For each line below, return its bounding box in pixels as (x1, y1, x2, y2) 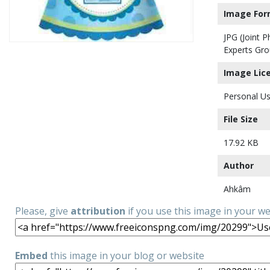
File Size (224, 113, 258, 125)
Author (224, 160, 254, 171)
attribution (71, 204, 125, 218)
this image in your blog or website (48, 249, 204, 262)
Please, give (15, 204, 71, 218)
